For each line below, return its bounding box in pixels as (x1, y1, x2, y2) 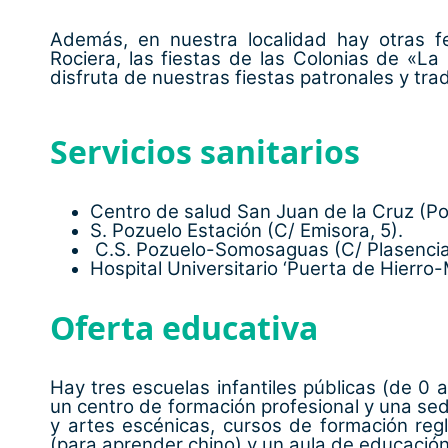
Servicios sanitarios (50, 129, 360, 173)
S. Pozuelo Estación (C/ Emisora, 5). (90, 218, 403, 242)
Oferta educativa (50, 305, 318, 349)
